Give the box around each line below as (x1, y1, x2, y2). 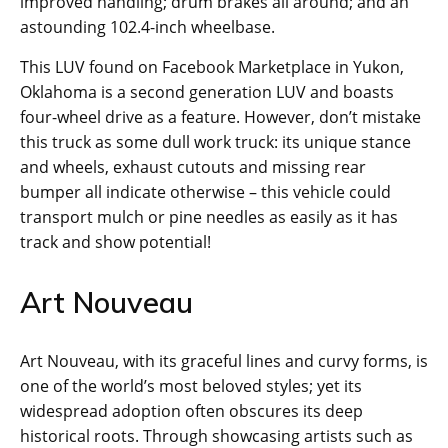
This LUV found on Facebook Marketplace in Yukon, (20, 56, 404, 79)
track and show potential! (20, 231, 211, 254)
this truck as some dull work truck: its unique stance (20, 131, 411, 154)
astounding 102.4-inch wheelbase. (20, 16, 275, 39)
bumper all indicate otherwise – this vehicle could (20, 181, 391, 204)
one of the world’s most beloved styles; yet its (20, 375, 362, 398)
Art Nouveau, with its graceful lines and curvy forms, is (20, 350, 428, 373)
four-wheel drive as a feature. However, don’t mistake (20, 106, 421, 129)
